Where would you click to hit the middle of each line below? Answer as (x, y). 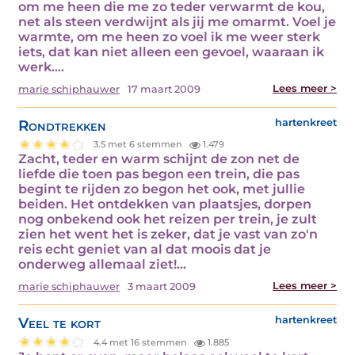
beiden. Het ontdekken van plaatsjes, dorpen (165, 204)
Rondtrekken (62, 125)
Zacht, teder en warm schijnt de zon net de (159, 159)
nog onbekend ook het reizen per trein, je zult (168, 219)
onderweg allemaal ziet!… (102, 265)
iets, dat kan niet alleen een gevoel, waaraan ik (171, 52)
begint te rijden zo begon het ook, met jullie (162, 189)
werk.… (41, 67)
